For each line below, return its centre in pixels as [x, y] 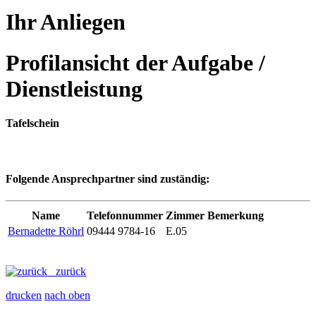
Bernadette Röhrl [46, 231]
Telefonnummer [125, 216]
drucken [24, 296]
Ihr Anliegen [66, 22]
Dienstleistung [74, 89]
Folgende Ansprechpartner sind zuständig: [108, 178]
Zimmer [185, 216]
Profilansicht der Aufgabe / [135, 62]
